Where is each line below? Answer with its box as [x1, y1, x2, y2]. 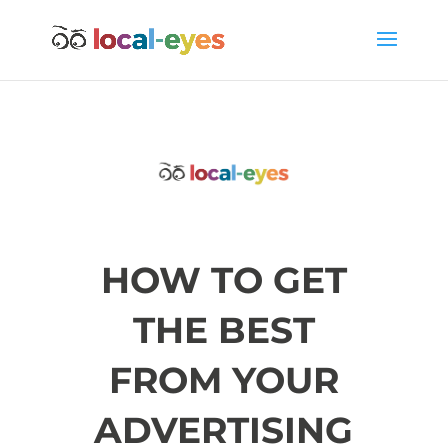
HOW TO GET [100, 257, 347, 302]
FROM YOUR [108, 357, 339, 402]
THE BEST [132, 307, 315, 352]
